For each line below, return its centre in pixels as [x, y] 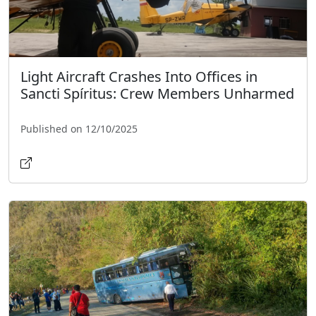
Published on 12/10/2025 [79, 128]
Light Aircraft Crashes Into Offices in [139, 76]
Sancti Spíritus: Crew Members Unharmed [157, 93]
